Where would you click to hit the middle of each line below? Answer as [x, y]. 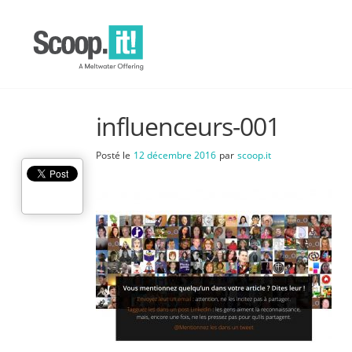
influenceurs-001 [188, 126]
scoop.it [254, 155]
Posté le [113, 155]
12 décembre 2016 [175, 155]
